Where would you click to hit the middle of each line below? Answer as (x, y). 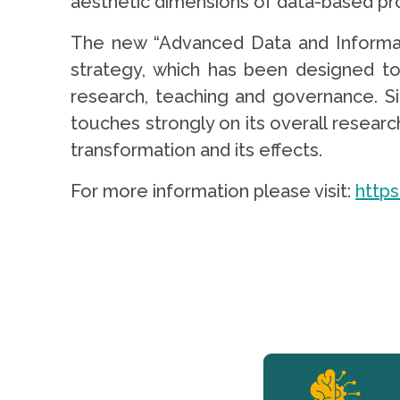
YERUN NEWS (148, 363)
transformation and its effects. (197, 150)
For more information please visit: (213, 191)
